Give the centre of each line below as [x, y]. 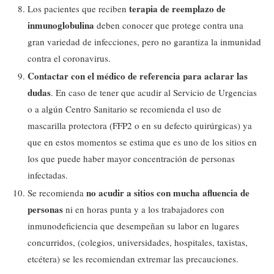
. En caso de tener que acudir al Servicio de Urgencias [154, 92]
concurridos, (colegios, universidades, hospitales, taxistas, [138, 242]
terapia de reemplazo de [177, 9]
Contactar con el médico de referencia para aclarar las [138, 76]
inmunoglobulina [62, 25]
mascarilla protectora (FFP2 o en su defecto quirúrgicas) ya [140, 125]
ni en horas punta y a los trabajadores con [145, 209]
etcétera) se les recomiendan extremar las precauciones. [133, 259]
